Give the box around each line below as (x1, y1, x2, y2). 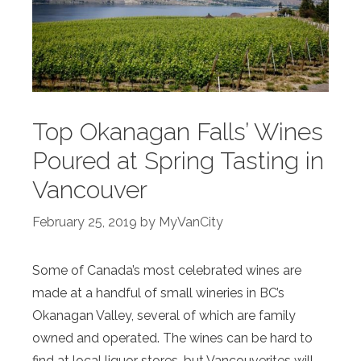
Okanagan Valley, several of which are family (32, 307, 296, 323)
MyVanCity (159, 214, 223, 230)
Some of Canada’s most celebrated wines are (32, 262, 301, 278)
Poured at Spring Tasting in (32, 146, 324, 175)
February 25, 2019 (32, 214, 137, 230)
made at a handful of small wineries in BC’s (32, 284, 284, 301)
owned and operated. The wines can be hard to (32, 330, 313, 346)
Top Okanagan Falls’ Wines (32, 117, 323, 146)
